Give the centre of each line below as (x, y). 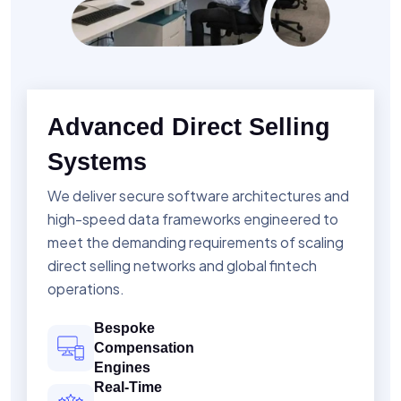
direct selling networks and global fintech (182, 266)
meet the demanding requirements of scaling (196, 243)
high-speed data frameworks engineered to (193, 219)
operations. (86, 289)
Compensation (144, 348)
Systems (97, 162)
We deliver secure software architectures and (198, 196)
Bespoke (124, 328)
